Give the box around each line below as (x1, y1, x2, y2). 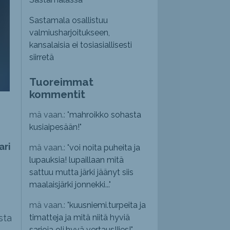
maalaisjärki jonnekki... (29, 180, 109, 190)
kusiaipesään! (29, 122, 80, 132)
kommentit (29, 88, 86, 101)
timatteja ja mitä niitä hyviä (29, 213, 130, 223)
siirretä (29, 52, 54, 63)
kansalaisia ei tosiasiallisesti (29, 40, 132, 50)
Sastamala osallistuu (29, 15, 108, 26)
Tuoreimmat (29, 75, 94, 89)
